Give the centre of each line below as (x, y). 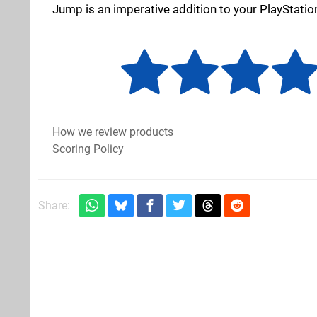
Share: (54, 205)
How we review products (113, 132)
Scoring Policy (88, 149)
